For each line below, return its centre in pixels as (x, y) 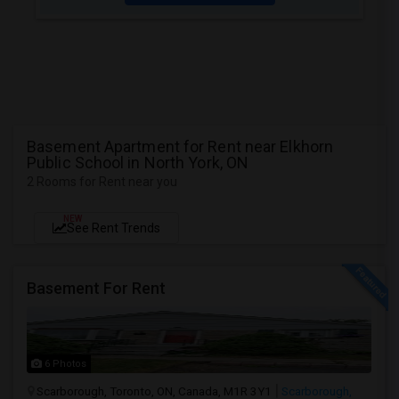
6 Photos (64, 364)
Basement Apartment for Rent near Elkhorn (180, 147)
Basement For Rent (96, 288)
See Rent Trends (114, 228)
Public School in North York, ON (138, 163)
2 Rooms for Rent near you (102, 182)
